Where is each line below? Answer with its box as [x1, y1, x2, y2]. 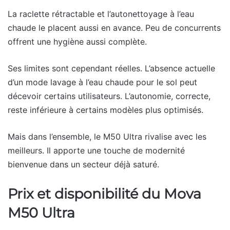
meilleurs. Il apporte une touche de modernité [8, 145, 185, 156]
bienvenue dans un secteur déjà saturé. [8, 159, 159, 169]
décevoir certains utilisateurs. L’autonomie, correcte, [8, 90, 210, 101]
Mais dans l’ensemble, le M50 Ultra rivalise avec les [8, 131, 206, 142]
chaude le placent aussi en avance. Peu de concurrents [8, 22, 221, 33]
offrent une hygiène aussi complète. [8, 36, 147, 47]
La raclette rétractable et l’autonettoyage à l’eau [8, 8, 194, 19]
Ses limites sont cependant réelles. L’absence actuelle [8, 63, 215, 73]
